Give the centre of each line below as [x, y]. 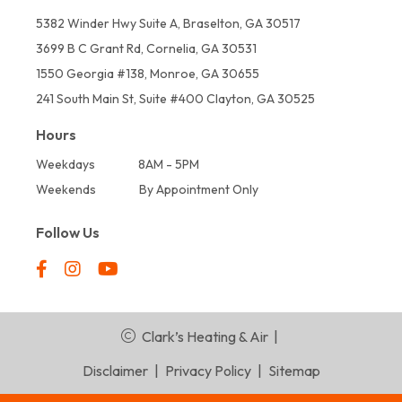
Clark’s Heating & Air [206, 337]
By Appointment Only [199, 190]
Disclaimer [115, 371]
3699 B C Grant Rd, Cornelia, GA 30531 [146, 49]
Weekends [66, 190]
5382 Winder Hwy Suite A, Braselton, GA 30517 [168, 24]
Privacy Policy [208, 371]
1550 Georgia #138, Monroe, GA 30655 [148, 74]
